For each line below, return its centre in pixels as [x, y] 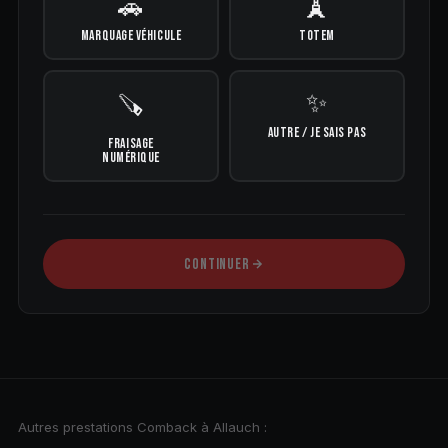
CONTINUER [217, 264]
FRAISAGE [131, 143]
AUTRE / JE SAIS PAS [317, 132]
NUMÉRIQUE [131, 157]
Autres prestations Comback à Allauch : [142, 427]
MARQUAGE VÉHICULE [131, 35]
